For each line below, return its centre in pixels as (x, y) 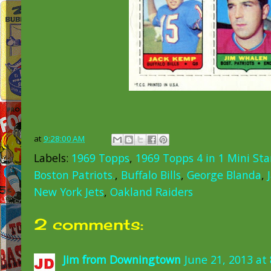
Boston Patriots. (74, 175)
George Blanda (224, 175)
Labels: (53, 158)
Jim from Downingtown (122, 259)
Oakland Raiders (152, 192)
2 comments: (89, 224)
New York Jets (69, 192)
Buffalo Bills (151, 175)
